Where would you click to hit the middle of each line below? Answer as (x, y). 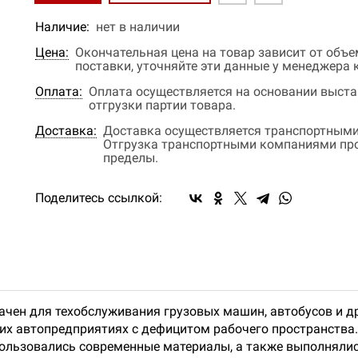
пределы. (131, 158)
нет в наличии (138, 27)
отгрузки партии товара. (162, 105)
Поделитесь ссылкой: (99, 198)
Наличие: (62, 27)
